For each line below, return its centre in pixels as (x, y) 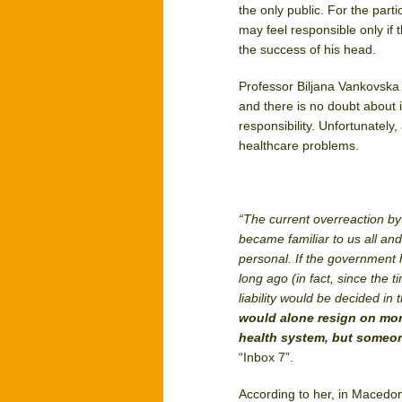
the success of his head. (308, 49)
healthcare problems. (299, 145)
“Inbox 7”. (267, 357)
